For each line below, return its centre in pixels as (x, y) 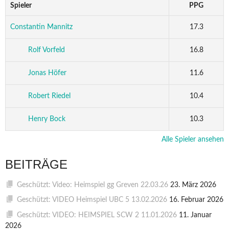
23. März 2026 (193, 185)
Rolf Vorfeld (46, 50)
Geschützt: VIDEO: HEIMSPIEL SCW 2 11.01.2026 (97, 215)
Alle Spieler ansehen (193, 140)
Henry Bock (47, 119)
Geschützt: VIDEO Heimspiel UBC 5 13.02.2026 (92, 200)
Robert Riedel (49, 96)
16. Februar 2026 (196, 200)
